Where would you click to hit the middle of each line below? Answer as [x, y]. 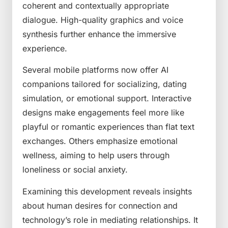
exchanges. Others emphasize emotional [100, 141]
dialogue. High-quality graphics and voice [103, 20]
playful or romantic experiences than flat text [108, 127]
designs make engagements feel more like [103, 113]
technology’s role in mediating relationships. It [110, 220]
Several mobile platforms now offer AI [95, 70]
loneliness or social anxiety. [75, 170]
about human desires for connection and [100, 205]
